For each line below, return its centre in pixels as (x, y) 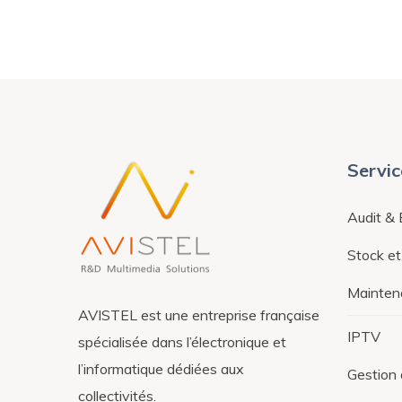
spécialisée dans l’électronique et (182, 341)
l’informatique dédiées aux (161, 368)
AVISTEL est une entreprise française (199, 315)
